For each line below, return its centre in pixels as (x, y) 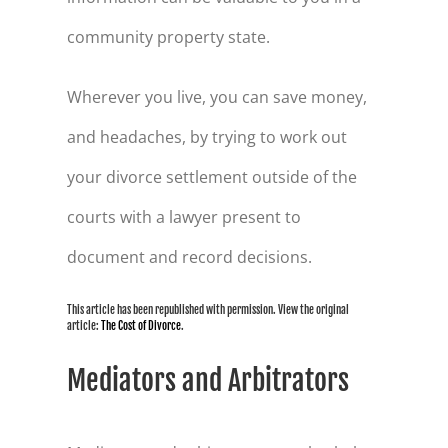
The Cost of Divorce (140, 326)
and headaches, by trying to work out (206, 136)
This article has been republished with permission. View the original (207, 310)
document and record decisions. (189, 256)
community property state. (168, 36)
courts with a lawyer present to (183, 216)
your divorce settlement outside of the (211, 176)
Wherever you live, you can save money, (216, 96)
